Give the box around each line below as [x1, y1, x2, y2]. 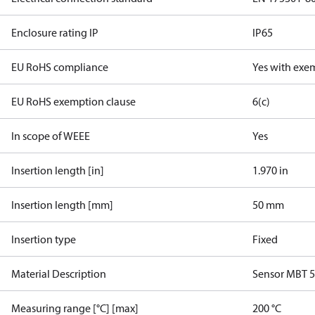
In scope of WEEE [11, 129, 90, 143]
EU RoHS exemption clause [11, 94, 136, 108]
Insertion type [11, 232, 76, 246]
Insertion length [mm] [11, 198, 113, 212]
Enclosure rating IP [11, 25, 98, 39]
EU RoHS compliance [11, 60, 108, 74]
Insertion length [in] [11, 163, 104, 177]
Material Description [11, 266, 106, 281]
